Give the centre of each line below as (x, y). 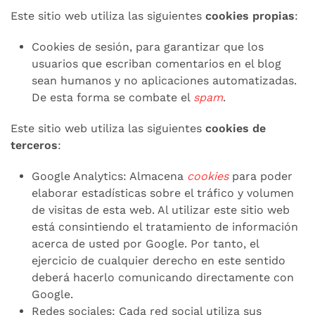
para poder (261, 176)
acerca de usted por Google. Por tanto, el (145, 244)
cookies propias (250, 16)
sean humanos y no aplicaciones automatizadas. (164, 81)
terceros (34, 145)
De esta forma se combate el (112, 97)
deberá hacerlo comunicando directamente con (163, 277)
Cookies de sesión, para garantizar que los (148, 47)
